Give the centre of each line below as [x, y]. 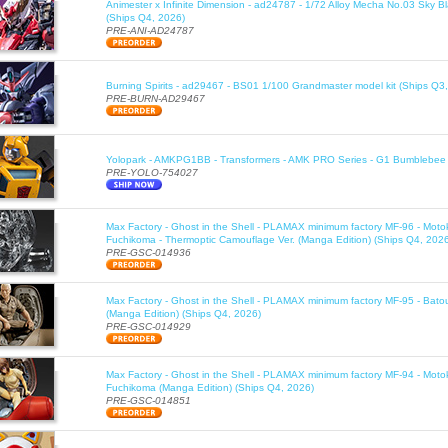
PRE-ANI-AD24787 [150, 31]
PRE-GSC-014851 [148, 401]
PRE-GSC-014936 [148, 253]
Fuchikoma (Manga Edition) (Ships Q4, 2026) [210, 388]
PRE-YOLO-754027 [152, 173]
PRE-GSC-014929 [148, 327]
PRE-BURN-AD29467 [155, 99]
